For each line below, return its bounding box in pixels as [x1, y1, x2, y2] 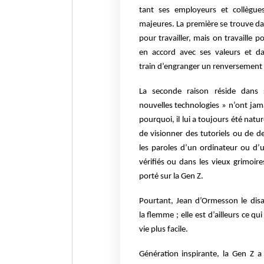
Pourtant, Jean [138, 197, 196, 206]
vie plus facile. [138, 225, 190, 235]
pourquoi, [138, 115, 177, 125]
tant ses [138, 6, 174, 15]
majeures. [138, 20, 177, 29]
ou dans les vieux [167, 158, 233, 167]
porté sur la [138, 172, 181, 181]
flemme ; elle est [147, 211, 208, 220]
